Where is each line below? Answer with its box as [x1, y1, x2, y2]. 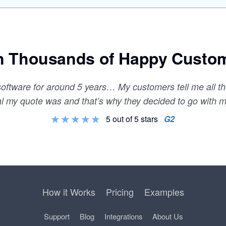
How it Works [42, 185, 95, 198]
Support [43, 210, 70, 221]
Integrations [104, 210, 142, 221]
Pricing [105, 185, 134, 198]
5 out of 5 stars [106, 112, 160, 125]
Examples [144, 185, 184, 198]
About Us [152, 210, 183, 221]
